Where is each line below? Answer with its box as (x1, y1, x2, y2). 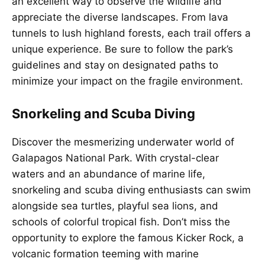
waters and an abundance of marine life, (12, 167, 205, 180)
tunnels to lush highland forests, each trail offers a (12, 27, 251, 40)
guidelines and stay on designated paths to (12, 59, 218, 72)
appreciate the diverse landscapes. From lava (12, 11, 228, 24)
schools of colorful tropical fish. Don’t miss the (12, 215, 230, 228)
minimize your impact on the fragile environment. (12, 75, 243, 88)
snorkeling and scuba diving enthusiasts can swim (12, 183, 251, 196)
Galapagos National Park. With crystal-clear (12, 151, 219, 164)
